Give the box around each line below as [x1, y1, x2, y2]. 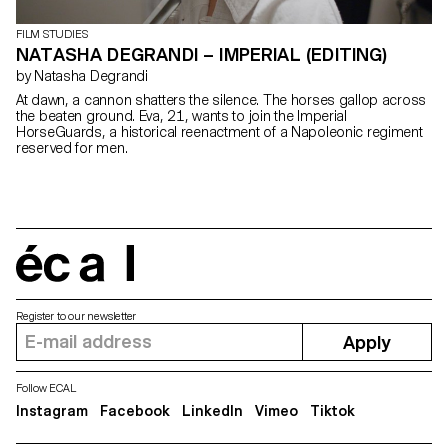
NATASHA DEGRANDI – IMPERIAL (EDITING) [16, 44, 388, 65]
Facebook [100, 403, 170, 419]
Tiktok [310, 403, 355, 419]
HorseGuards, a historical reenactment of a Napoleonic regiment [16, 124, 423, 140]
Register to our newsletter [16, 310, 137, 323]
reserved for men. [16, 140, 128, 156]
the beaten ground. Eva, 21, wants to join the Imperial [16, 108, 347, 124]
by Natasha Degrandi [34, 68, 148, 84]
